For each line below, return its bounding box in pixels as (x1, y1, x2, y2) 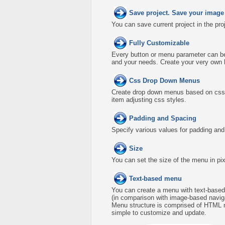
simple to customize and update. (111, 209, 206, 216)
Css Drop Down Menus (129, 77, 200, 84)
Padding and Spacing (129, 115, 196, 122)
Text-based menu (129, 175, 182, 182)
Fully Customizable (129, 39, 189, 47)
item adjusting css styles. (111, 96, 186, 103)
